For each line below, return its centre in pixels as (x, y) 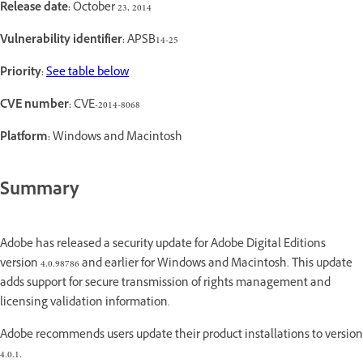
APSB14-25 (152, 41)
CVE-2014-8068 (106, 105)
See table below (88, 73)
